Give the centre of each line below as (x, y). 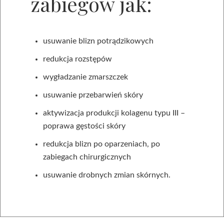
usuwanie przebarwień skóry (93, 95)
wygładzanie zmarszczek (85, 77)
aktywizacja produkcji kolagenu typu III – (114, 113)
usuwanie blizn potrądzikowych (98, 41)
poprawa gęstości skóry (84, 126)
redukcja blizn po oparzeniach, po (101, 144)
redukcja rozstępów (77, 59)
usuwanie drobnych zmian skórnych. (107, 175)
